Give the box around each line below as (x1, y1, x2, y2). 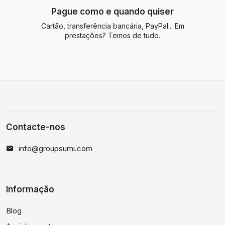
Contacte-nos (6, 122, 65, 132)
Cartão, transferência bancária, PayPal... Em (41, 22, 184, 30)
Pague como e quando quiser (51, 7, 174, 17)
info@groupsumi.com (19, 144, 92, 153)
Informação (6, 184, 54, 194)
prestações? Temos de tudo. (65, 31, 160, 40)
